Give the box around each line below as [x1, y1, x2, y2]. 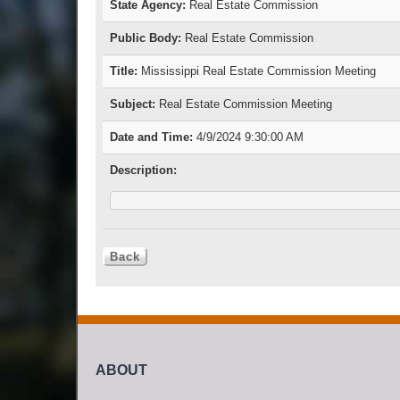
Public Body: [110, 31, 181, 46]
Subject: [110, 97, 155, 112]
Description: [110, 163, 177, 178]
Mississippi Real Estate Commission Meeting [137, 64, 376, 79]
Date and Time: [110, 130, 193, 145]
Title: [110, 64, 137, 79]
